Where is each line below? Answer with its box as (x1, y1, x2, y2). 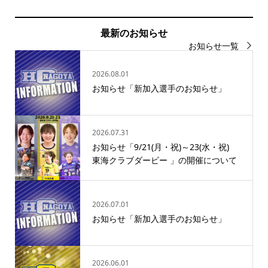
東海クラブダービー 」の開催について (92, 154, 237, 166)
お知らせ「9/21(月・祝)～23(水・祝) (92, 141, 237, 153)
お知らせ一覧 (188, 39, 239, 51)
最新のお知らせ (100, 26, 167, 39)
